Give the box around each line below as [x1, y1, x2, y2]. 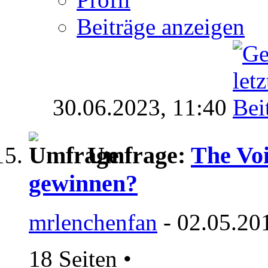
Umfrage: [87, 142, 191, 169]
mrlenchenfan [29, 209, 157, 236]
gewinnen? [29, 170, 138, 197]
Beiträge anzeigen [77, 13, 245, 39]
